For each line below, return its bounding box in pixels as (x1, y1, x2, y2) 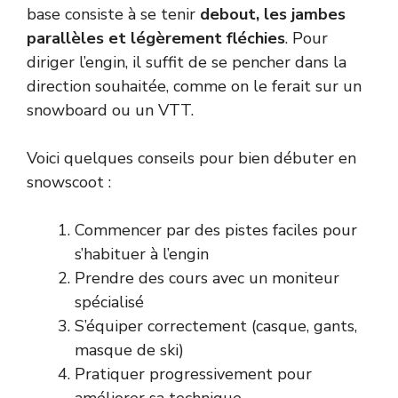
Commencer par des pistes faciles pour (75, 219, 357, 241)
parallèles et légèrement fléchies (27, 27, 285, 49)
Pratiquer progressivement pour (75, 362, 312, 385)
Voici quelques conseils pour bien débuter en (27, 147, 356, 169)
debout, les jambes (200, 3, 346, 25)
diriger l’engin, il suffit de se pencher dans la (27, 51, 346, 73)
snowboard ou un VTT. (27, 99, 194, 121)
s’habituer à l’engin (75, 243, 209, 265)
